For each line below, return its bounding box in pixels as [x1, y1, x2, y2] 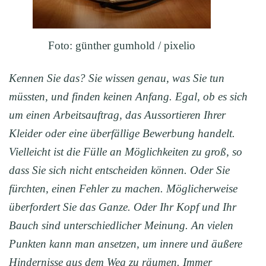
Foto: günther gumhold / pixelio [48, 39, 195, 52]
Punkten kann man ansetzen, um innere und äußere [9, 237, 242, 251]
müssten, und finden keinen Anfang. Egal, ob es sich [9, 90, 248, 103]
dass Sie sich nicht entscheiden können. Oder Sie [9, 164, 230, 177]
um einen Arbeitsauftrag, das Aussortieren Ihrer [9, 109, 226, 122]
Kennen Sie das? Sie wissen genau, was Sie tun [9, 72, 224, 85]
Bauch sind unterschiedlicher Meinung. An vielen [9, 219, 233, 232]
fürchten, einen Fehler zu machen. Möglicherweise [9, 182, 237, 195]
